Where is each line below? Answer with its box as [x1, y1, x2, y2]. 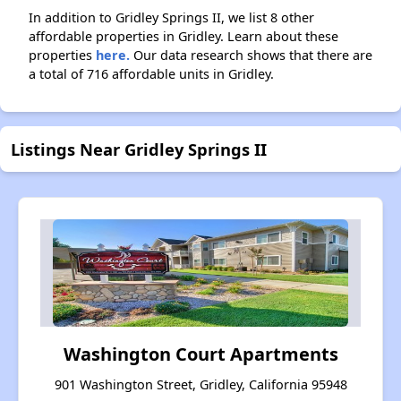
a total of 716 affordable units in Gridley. [29, 65, 274, 83]
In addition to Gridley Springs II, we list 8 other [29, 9, 314, 27]
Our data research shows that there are [130, 47, 372, 64]
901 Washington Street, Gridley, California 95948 [54, 376, 347, 394]
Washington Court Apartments [63, 342, 338, 367]
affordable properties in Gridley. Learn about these [29, 28, 338, 46]
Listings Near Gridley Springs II [11, 138, 267, 161]
